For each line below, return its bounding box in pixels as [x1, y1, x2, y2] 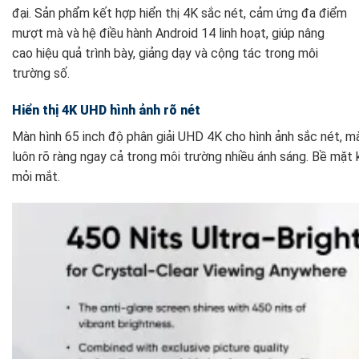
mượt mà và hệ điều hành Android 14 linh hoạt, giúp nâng [12, 25, 325, 41]
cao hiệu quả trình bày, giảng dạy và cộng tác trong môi [12, 45, 318, 61]
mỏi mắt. [12, 168, 60, 184]
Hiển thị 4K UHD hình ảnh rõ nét [12, 102, 200, 118]
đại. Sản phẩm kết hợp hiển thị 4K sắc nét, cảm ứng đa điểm [12, 5, 347, 21]
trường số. [12, 65, 70, 81]
